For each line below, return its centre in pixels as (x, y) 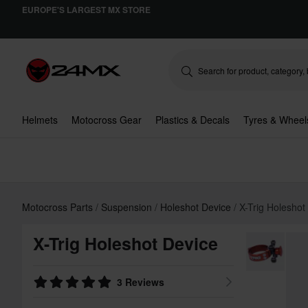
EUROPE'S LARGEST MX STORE (86, 10)
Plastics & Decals (192, 120)
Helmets (40, 120)
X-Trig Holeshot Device (125, 243)
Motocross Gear (107, 120)
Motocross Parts (59, 207)
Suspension (128, 207)
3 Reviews (141, 282)
